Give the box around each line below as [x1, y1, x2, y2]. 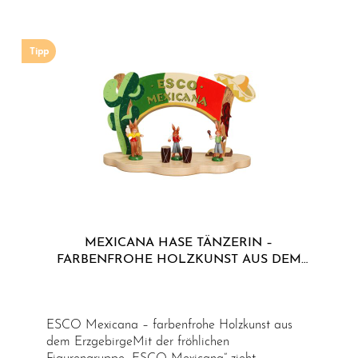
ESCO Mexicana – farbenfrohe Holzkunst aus [46, 319, 293, 332]
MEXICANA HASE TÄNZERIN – [85, 237, 267, 249]
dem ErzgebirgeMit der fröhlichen [46, 336, 230, 348]
